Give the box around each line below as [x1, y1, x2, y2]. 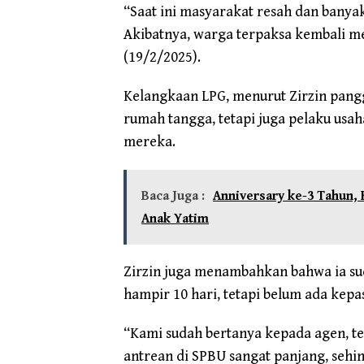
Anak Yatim [141, 210, 209, 227]
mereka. [123, 132, 175, 150]
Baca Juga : [141, 188, 205, 204]
